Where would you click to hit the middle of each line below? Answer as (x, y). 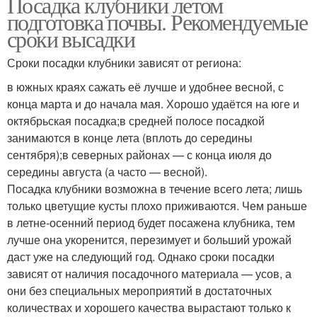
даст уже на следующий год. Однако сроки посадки (141, 256)
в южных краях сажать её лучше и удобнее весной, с (145, 86)
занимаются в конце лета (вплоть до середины (130, 137)
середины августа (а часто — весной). (107, 171)
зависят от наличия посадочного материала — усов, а (149, 273)
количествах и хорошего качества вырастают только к (149, 307)
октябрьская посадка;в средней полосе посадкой (136, 120)
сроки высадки (71, 38)
